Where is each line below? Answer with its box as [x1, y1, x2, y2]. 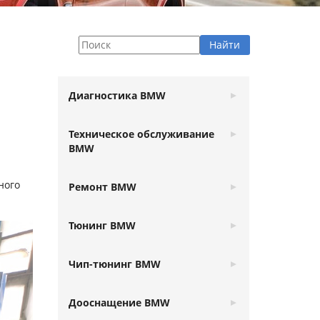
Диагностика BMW [68, 89, 166, 102]
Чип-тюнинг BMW [68, 257, 161, 271]
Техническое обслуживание [68, 127, 214, 141]
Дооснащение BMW [68, 296, 170, 309]
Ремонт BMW [68, 180, 136, 194]
